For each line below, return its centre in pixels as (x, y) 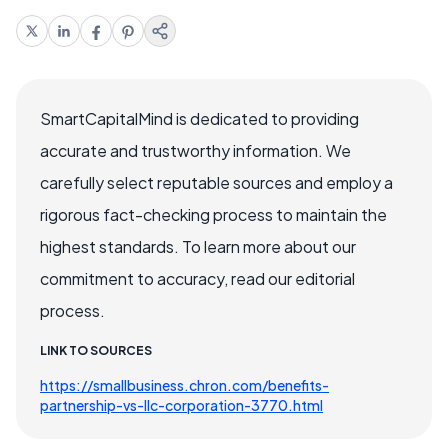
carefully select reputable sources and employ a (216, 182)
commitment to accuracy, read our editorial (197, 278)
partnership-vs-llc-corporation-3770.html (181, 404)
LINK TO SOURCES (96, 350)
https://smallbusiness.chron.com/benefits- (184, 384)
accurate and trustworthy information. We (195, 150)
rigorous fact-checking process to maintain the (213, 214)
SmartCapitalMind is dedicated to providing (199, 118)
